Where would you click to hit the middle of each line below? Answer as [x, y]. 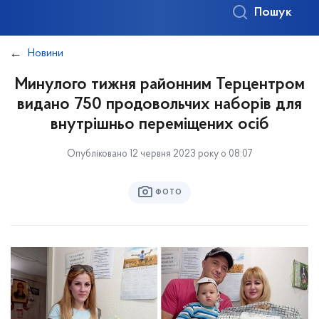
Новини [46, 53]
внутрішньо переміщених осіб [159, 125]
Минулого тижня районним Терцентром [159, 85]
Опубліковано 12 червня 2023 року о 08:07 [159, 154]
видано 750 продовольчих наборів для [159, 105]
